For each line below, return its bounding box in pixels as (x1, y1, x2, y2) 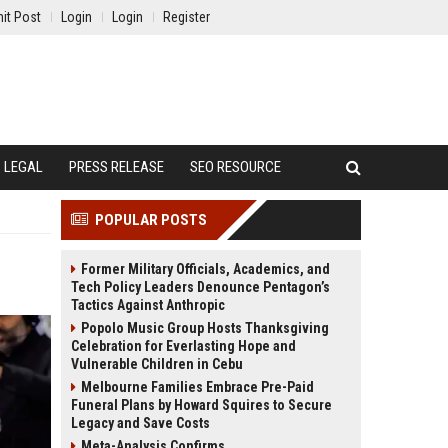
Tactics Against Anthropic (71, 297, 225, 313)
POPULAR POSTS (95, 211, 207, 229)
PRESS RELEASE (69, 158, 164, 176)
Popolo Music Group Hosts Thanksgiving (81, 320, 329, 336)
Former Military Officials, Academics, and (81, 261, 330, 277)
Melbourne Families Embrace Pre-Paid (81, 379, 314, 395)
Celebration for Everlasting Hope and (71, 338, 296, 354)
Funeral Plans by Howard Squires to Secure (71, 397, 332, 413)
